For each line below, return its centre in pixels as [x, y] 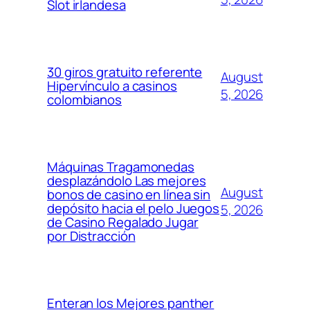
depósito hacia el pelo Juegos [134, 208]
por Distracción [91, 236]
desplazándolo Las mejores [127, 180]
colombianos [84, 99]
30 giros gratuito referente [125, 72]
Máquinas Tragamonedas [121, 166]
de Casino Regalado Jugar [123, 222]
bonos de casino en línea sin [129, 194]
